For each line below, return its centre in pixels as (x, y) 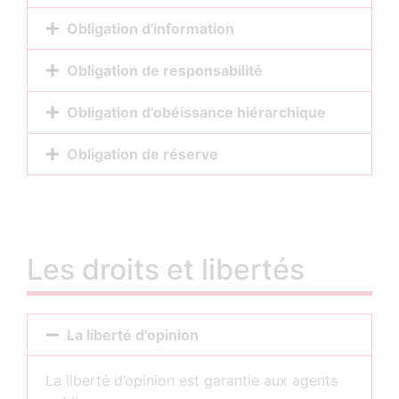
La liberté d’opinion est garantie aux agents (191, 380)
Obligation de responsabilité (165, 71)
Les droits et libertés (166, 270)
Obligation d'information (151, 29)
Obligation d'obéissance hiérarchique (196, 113)
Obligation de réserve (142, 155)
